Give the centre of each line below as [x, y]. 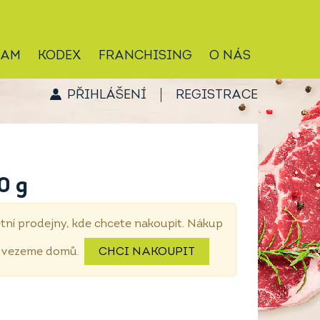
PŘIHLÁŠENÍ [107, 95]
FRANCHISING [145, 56]
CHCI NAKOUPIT [147, 252]
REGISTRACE [217, 95]
